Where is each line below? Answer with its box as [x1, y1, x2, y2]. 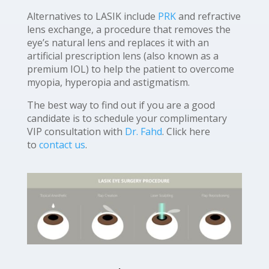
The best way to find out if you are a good [26, 98, 215, 112]
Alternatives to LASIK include [26, 10, 158, 23]
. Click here [162, 125, 210, 138]
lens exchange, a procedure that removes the [26, 23, 231, 36]
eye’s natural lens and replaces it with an [26, 36, 209, 49]
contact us [38, 138, 85, 151]
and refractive [175, 10, 241, 23]
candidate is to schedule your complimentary [26, 112, 227, 125]
